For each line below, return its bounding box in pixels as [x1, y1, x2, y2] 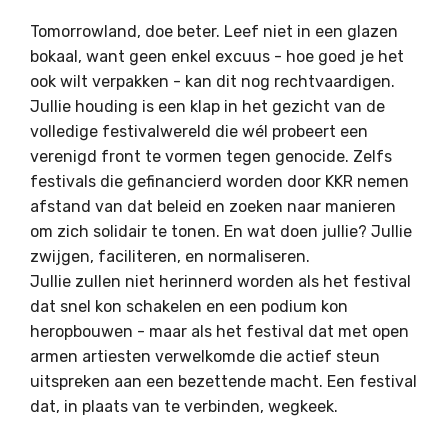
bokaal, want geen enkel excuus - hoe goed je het [30, 46, 404, 66]
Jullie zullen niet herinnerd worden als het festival [30, 271, 411, 291]
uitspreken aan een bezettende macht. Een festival [30, 371, 417, 391]
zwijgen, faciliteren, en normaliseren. [30, 246, 310, 266]
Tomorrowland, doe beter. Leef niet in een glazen [30, 21, 398, 41]
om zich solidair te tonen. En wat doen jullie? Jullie [30, 221, 412, 241]
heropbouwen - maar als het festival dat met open [30, 321, 409, 341]
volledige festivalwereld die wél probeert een [30, 121, 368, 141]
